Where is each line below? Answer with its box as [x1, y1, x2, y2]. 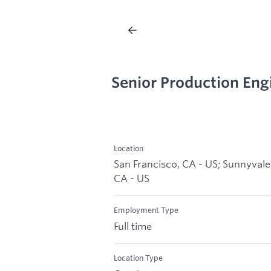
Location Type [114, 253, 163, 263]
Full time [114, 220, 152, 233]
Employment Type [114, 205, 178, 215]
